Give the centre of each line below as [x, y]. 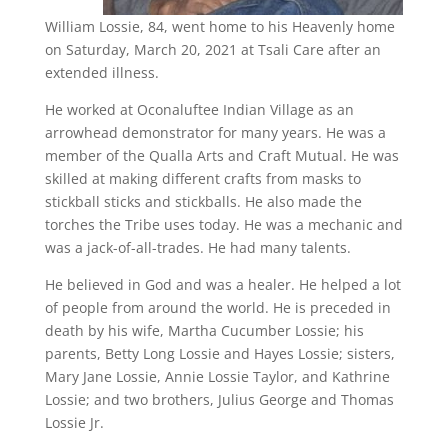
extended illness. [101, 72]
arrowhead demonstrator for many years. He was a [215, 132]
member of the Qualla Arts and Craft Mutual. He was [221, 155]
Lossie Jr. [74, 422]
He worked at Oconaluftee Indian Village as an [199, 109]
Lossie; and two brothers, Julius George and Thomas [219, 399]
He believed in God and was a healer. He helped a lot [222, 284]
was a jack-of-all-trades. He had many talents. [197, 247]
